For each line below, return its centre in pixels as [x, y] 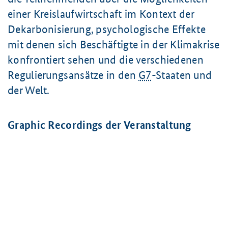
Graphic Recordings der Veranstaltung [99, 125]
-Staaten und [182, 75]
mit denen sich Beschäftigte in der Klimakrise [114, 45]
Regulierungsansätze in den [73, 75]
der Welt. [29, 90]
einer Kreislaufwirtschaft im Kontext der [101, 14]
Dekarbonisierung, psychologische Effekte [107, 29]
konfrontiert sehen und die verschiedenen [106, 60]
